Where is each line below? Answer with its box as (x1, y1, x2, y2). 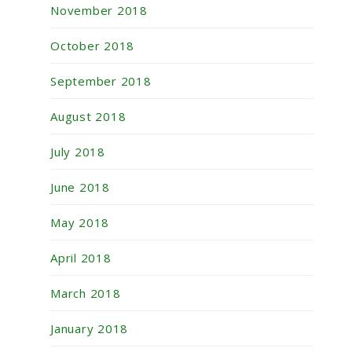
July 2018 (50, 144, 105, 160)
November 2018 (50, 2, 148, 19)
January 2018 (50, 321, 128, 337)
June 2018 (50, 179, 110, 196)
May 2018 (50, 214, 109, 231)
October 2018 (50, 38, 134, 54)
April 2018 (50, 250, 112, 266)
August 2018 (50, 108, 126, 125)
